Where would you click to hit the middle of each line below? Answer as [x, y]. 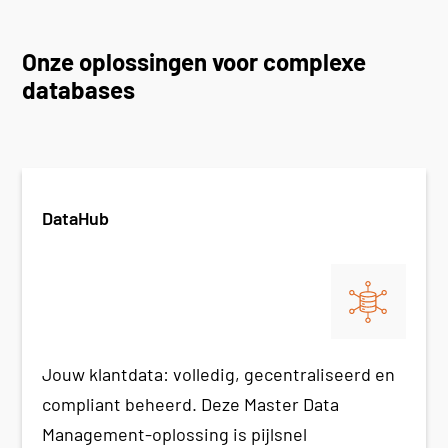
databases [79, 90]
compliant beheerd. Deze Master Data [191, 404]
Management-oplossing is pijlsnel [175, 434]
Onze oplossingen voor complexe [194, 62]
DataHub [76, 218]
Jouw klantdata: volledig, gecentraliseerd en [219, 374]
